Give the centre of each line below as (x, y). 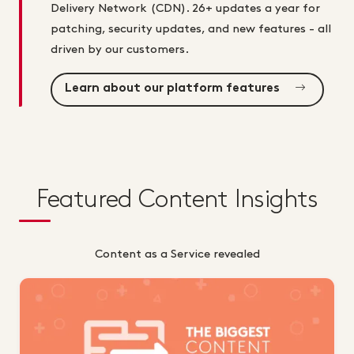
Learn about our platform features (174, 89)
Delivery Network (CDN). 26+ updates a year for (185, 8)
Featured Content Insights (177, 200)
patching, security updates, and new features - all (191, 29)
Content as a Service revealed (177, 255)
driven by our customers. (120, 49)
